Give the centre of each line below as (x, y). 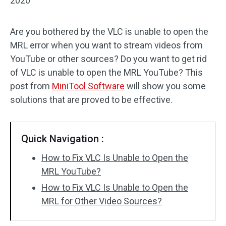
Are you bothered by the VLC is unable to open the (109, 32)
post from (31, 86)
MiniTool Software (88, 86)
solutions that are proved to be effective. (91, 100)
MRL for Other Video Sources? (102, 201)
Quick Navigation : (63, 139)
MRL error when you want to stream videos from (106, 45)
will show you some (165, 86)
